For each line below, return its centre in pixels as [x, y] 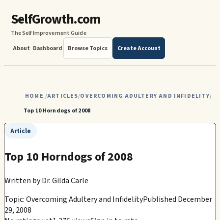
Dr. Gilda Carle [65, 180]
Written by [22, 180]
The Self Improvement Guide [48, 33]
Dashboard [48, 48]
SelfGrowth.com [55, 20]
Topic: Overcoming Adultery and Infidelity [74, 199]
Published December [178, 199]
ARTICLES [63, 96]
